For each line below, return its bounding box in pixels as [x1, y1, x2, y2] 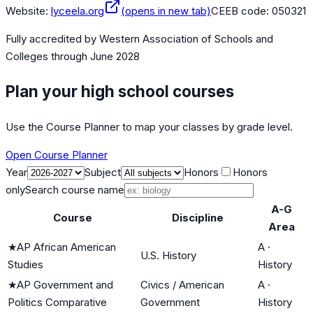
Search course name [25, 182, 124, 196]
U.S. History [140, 248, 196, 262]
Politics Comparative [8, 295, 107, 309]
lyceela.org [51, 4, 104, 18]
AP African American [17, 240, 116, 254]
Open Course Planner [6, 147, 108, 161]
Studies [8, 257, 43, 271]
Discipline [172, 210, 224, 224]
